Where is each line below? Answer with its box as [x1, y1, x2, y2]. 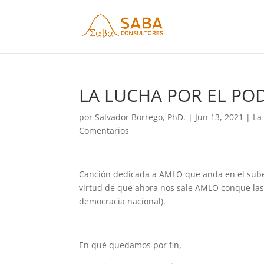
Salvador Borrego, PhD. [95, 111, 186, 123]
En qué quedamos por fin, [79, 239, 182, 250]
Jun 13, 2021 [195, 111, 244, 123]
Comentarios [79, 125, 130, 136]
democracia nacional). [79, 196, 166, 207]
